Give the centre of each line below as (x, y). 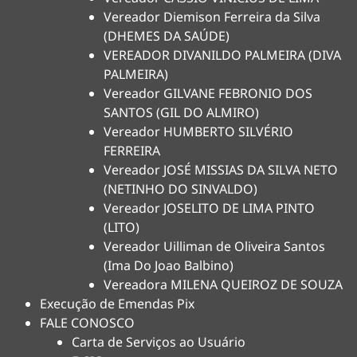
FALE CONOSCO (87, 323)
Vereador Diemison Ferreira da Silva (212, 17)
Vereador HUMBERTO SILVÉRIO (198, 131)
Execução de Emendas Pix (117, 304)
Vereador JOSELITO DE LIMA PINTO (209, 208)
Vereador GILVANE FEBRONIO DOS (208, 93)
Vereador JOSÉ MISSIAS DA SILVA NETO (221, 170)
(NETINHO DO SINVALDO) (180, 189)
